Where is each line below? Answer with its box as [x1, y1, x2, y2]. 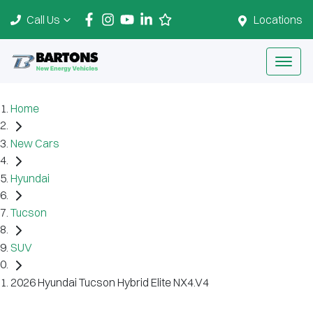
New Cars [10, 136, 59, 150]
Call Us [27, 13, 60, 27]
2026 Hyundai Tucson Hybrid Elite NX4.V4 [10, 275, 209, 289]
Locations [254, 13, 303, 27]
